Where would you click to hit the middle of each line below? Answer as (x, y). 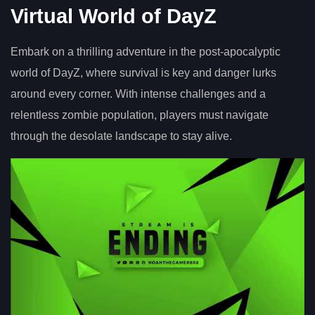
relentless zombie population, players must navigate (140, 115)
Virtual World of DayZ (114, 16)
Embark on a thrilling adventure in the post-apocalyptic (146, 51)
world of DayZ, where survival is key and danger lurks (143, 72)
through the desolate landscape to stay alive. (121, 136)
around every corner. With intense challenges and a (138, 94)
